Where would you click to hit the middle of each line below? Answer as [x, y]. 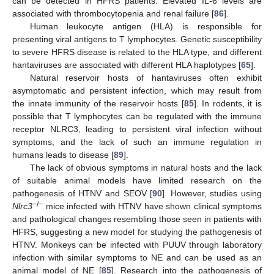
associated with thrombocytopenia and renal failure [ [113, 13]
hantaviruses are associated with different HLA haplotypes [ [127, 65]
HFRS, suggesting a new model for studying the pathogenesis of [137, 231]
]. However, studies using [212, 193]
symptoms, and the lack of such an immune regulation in [137, 142]
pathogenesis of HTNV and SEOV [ [83, 193]
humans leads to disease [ [63, 154]
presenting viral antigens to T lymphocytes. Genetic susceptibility [137, 39]
